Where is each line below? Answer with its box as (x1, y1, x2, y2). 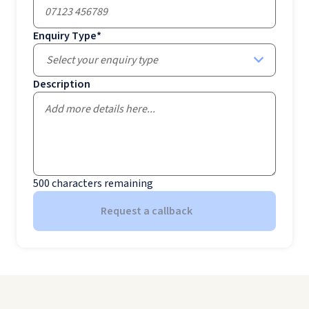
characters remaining (52, 175, 153, 191)
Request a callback (100, 203, 192, 219)
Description (33, 76, 90, 92)
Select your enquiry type (46, 52, 158, 68)
